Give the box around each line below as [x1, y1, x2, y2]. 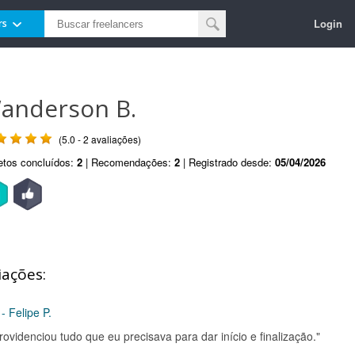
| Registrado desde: [180, 155, 275, 170]
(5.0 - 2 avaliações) [59, 132, 141, 146]
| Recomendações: [82, 155, 174, 170]
